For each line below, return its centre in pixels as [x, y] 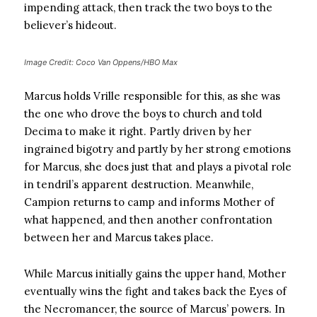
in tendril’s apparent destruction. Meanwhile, [139, 184]
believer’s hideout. [70, 25]
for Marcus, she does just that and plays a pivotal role [158, 167]
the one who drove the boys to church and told [143, 114]
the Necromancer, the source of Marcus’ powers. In [155, 309]
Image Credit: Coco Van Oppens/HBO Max [101, 62]
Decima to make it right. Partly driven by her [138, 131]
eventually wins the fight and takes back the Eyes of [155, 291]
